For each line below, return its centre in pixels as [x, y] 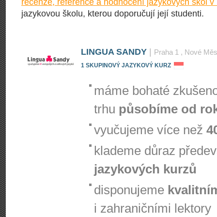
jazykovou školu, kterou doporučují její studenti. [113, 14]
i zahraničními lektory [153, 208]
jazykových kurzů [145, 169]
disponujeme [131, 190]
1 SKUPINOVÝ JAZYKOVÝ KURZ [126, 65]
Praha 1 [166, 52]
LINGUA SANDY [114, 52]
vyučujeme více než [150, 130]
